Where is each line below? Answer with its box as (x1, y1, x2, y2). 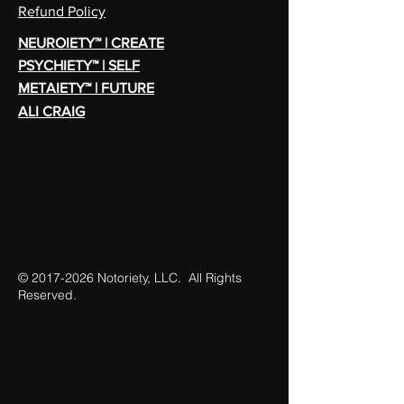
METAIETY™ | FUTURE (18, 80, 154, 96)
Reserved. (18, 287, 80, 303)
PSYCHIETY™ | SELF (18, 58, 140, 73)
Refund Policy (18, 4, 106, 19)
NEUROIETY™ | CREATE (18, 35, 164, 50)
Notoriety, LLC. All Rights (94, 270, 242, 286)
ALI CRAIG (18, 104, 85, 119)
